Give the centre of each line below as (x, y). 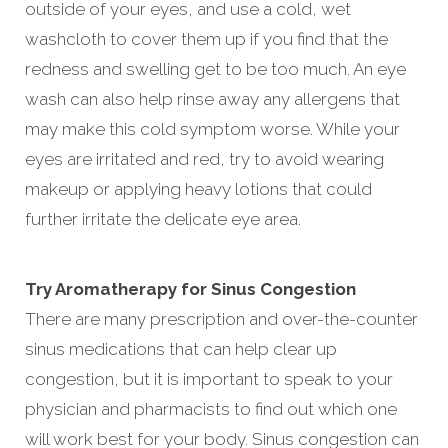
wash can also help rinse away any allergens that (212, 98)
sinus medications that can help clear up (181, 348)
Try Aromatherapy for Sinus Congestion (190, 288)
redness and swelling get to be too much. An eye (215, 68)
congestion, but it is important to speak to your (209, 378)
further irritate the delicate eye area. (163, 218)
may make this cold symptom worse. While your (212, 128)
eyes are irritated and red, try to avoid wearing (204, 158)
